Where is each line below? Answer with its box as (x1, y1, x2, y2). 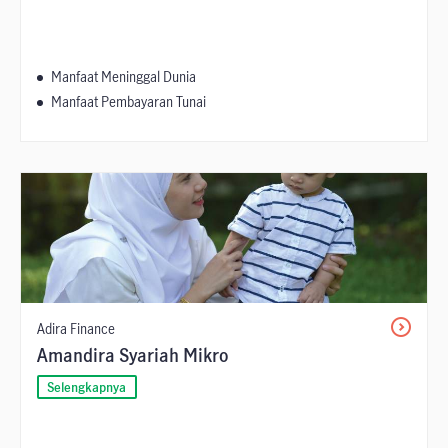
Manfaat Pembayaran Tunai (51, 92, 206, 112)
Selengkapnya (47, 378, 127, 397)
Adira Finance (37, 319, 115, 339)
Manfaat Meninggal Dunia (51, 67, 196, 87)
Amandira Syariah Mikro (37, 343, 228, 368)
